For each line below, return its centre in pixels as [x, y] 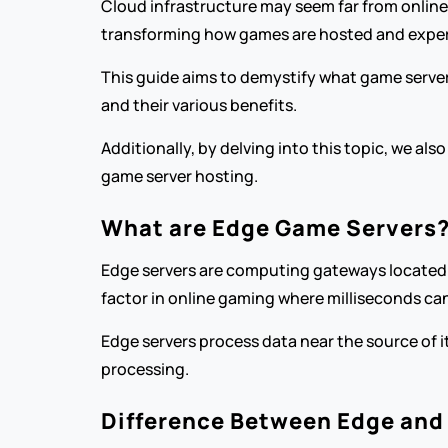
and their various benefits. [198, 105]
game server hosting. [179, 176]
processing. [144, 369]
